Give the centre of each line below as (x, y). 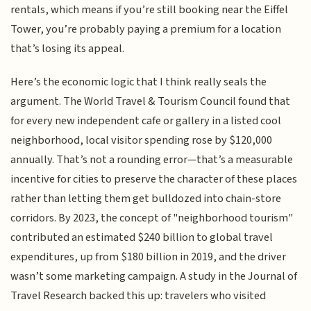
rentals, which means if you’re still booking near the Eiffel (150, 10)
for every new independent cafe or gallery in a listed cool (146, 121)
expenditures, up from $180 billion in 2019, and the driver (149, 257)
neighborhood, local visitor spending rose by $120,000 (142, 141)
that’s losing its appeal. (68, 49)
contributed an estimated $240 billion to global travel (142, 238)
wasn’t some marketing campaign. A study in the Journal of (154, 277)
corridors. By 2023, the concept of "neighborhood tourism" (152, 218)
